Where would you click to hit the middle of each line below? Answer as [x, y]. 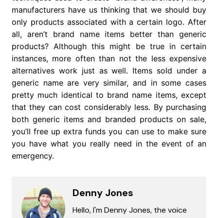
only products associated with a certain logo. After [109, 22]
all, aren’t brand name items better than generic [109, 34]
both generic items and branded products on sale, [109, 119]
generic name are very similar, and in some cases [109, 83]
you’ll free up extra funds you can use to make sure [109, 132]
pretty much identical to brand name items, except [109, 95]
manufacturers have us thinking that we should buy [109, 10]
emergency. [33, 156]
